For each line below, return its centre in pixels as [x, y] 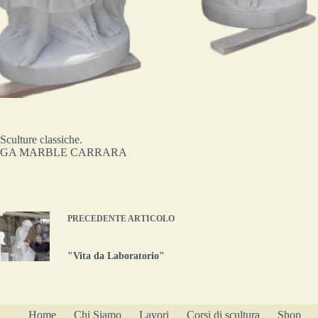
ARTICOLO [151, 218]
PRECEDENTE [98, 218]
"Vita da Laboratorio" [116, 256]
